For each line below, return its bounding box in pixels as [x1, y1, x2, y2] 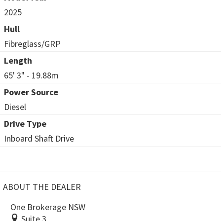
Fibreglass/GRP [4, 37, 61, 49]
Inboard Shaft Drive [4, 132, 74, 144]
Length [4, 54, 32, 66]
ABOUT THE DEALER [3, 181, 81, 192]
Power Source [4, 86, 58, 98]
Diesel [4, 101, 26, 112]
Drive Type [4, 117, 46, 129]
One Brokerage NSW [10, 201, 85, 213]
